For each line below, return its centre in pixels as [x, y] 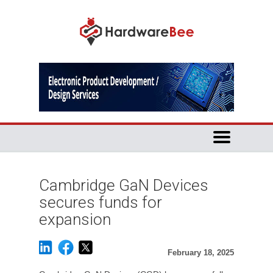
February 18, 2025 [201, 253]
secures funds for [101, 202]
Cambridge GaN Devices [124, 185]
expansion [75, 219]
